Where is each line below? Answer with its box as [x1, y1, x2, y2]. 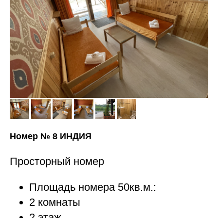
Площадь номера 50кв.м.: [29, 181, 156, 194]
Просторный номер [10, 155, 104, 168]
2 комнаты [29, 196, 80, 209]
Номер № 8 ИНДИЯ [10, 131, 91, 142]
